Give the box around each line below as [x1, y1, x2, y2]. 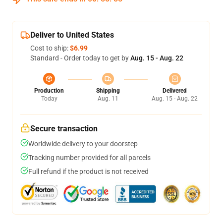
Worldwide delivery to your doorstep [28, 140, 138, 148]
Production [34, 87, 64, 94]
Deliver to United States [30, 30, 114, 40]
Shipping [96, 87, 120, 94]
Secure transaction [30, 124, 98, 133]
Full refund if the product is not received [28, 167, 149, 175]
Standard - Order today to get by [30, 54, 130, 62]
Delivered [163, 87, 187, 94]
